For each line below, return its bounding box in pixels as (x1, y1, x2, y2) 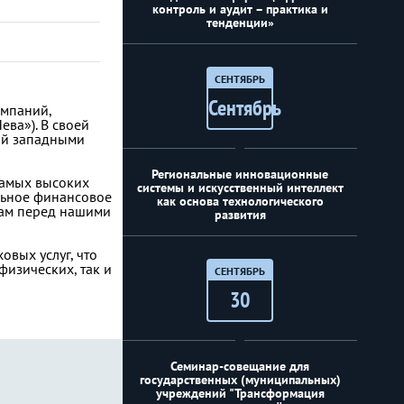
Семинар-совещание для (170, 358, 309, 374)
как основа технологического (156, 193, 324, 209)
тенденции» (206, 14, 274, 31)
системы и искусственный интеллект (136, 179, 344, 196)
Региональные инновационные (151, 166, 328, 182)
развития (214, 207, 266, 223)
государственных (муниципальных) (139, 372, 341, 388)
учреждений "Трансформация (155, 385, 325, 401)
